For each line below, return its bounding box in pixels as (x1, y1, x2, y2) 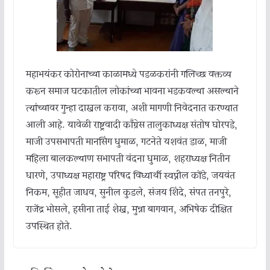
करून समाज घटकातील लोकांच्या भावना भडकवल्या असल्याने (25, 84, 239, 99)
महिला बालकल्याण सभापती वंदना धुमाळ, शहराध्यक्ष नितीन (25, 152, 230, 167)
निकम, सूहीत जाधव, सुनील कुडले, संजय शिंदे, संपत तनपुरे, (25, 186, 231, 201)
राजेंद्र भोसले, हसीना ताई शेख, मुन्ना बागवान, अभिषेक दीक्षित (25, 202, 232, 218)
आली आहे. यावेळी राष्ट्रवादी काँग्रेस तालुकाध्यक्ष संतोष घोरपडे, (25, 118, 237, 133)
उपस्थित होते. (25, 219, 72, 234)
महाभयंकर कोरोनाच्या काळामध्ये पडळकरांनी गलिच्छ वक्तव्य (25, 67, 231, 83)
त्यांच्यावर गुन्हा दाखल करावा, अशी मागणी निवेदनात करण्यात (25, 101, 238, 116)
